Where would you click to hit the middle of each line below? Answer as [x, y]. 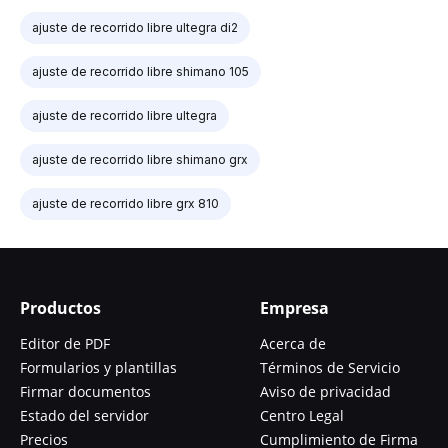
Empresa [294, 307]
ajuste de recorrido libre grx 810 [125, 203]
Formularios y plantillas [98, 367]
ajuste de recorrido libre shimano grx [140, 159]
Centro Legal [302, 415]
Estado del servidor [84, 415]
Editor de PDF [65, 343]
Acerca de [293, 343]
